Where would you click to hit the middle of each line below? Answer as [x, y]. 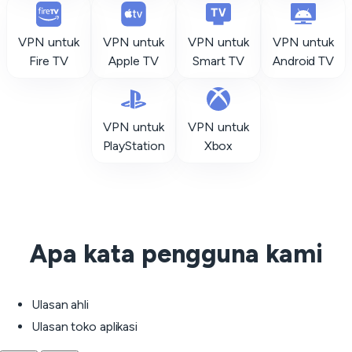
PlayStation [134, 146]
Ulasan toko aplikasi [84, 326]
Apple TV [134, 61]
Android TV [303, 61]
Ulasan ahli [60, 304]
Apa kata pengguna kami [176, 254]
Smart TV [218, 61]
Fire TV [49, 61]
